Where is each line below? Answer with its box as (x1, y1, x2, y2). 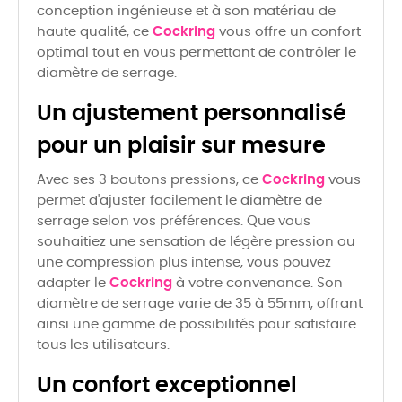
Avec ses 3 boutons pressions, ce (37, 173, 262, 188)
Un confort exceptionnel (37, 375, 297, 398)
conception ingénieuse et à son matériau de (37, 4, 336, 19)
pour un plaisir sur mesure (37, 135, 326, 158)
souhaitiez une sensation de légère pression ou (37, 235, 355, 249)
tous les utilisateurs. (37, 338, 170, 353)
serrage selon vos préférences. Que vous (37, 214, 310, 229)
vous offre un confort (215, 25, 361, 39)
